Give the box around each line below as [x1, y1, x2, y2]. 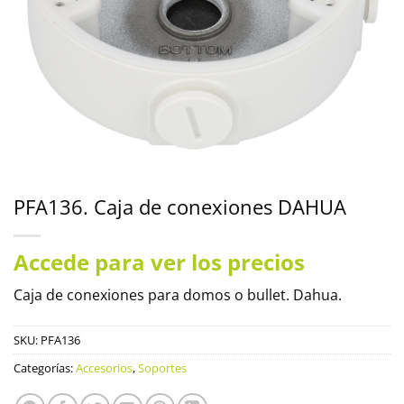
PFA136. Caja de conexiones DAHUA [14, 193, 346, 221]
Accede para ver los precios [14, 247, 305, 277]
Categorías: [14, 359, 76, 376]
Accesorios [76, 359, 133, 376]
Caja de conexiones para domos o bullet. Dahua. [14, 285, 342, 305]
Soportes [138, 359, 187, 376]
